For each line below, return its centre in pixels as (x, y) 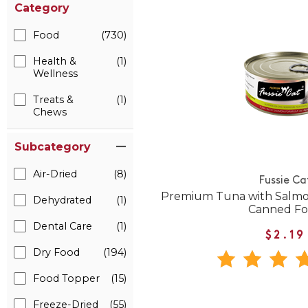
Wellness (55, 74)
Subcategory (53, 147)
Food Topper (66, 278)
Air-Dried (55, 174)
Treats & (53, 100)
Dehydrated (62, 200)
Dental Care (63, 226)
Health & (55, 61)
